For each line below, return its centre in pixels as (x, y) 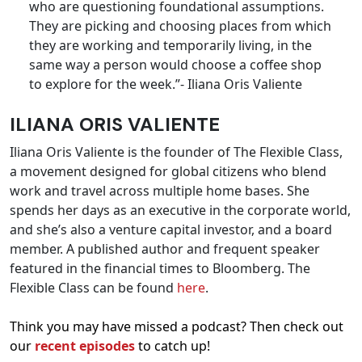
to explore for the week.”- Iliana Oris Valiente (166, 84)
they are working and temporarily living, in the (170, 46)
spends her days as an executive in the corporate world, (180, 210)
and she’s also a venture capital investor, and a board (171, 230)
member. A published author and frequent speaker (165, 249)
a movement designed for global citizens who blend (168, 172)
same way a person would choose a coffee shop (175, 65)
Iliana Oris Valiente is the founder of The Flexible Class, (176, 152)
